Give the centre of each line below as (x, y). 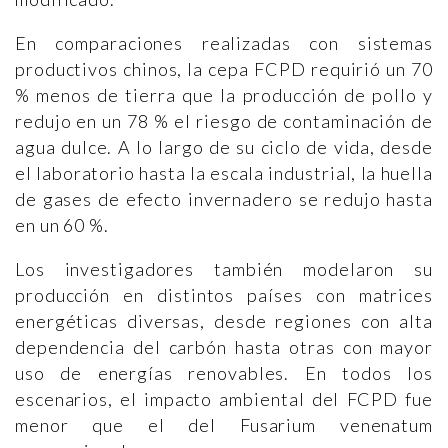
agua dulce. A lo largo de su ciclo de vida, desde (224, 147)
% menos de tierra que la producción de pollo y (224, 95)
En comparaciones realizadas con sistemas (224, 43)
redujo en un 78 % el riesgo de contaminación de (224, 121)
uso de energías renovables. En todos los (224, 373)
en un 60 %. (62, 225)
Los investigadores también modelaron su (224, 269)
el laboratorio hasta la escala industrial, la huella (224, 173)
